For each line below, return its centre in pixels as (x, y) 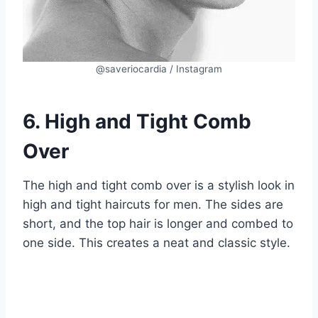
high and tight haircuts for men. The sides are (153, 204)
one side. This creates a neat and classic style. (157, 242)
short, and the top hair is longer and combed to (158, 223)
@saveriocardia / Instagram (159, 68)
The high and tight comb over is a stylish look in (159, 185)
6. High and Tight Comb (137, 121)
